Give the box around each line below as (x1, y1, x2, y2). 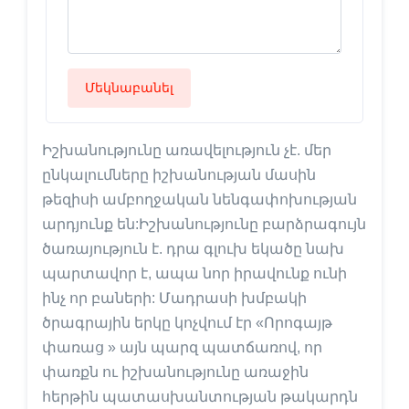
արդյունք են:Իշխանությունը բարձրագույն (42, 216, 366, 233)
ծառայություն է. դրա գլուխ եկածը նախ (42, 241, 344, 257)
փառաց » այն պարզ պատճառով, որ (42, 340, 322, 356)
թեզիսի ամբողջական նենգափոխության (42, 192, 357, 208)
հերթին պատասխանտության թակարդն (42, 389, 358, 405)
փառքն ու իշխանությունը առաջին (42, 364, 309, 381)
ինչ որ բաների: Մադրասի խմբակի (42, 290, 307, 307)
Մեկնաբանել (85, 80, 173, 96)
